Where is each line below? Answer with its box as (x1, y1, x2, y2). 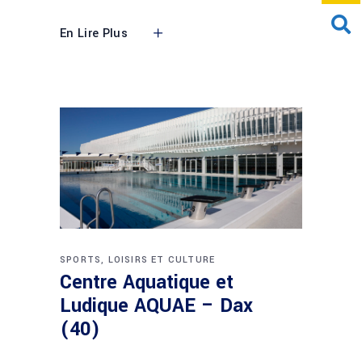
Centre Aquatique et (60, 268, 234, 296)
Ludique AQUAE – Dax (60, 292, 253, 319)
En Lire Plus (60, 24, 128, 42)
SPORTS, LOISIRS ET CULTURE (60, 253, 216, 266)
